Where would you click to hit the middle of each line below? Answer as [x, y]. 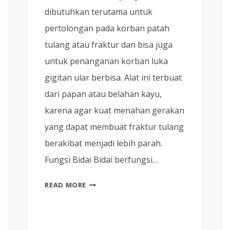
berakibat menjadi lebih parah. [104, 143]
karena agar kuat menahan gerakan [115, 111]
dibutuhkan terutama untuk [99, 12]
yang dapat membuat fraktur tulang [114, 127]
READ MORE [66, 185]
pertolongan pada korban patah [107, 28]
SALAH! [99, 195]
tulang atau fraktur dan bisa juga [109, 45]
